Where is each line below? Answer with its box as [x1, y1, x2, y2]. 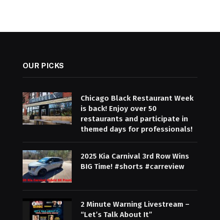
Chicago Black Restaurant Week [80, 93, 193, 103]
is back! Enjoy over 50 [80, 104, 157, 113]
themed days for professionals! [80, 124, 192, 134]
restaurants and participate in [80, 114, 188, 123]
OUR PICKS [22, 61, 65, 70]
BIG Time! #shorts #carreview [80, 162, 184, 171]
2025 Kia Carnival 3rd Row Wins [80, 151, 189, 161]
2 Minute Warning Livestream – [80, 200, 190, 209]
